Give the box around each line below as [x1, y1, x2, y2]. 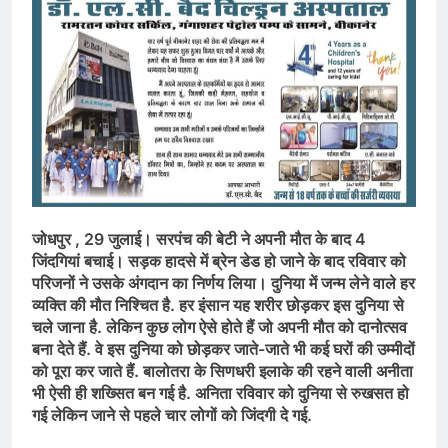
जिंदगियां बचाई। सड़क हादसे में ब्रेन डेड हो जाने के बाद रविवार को [32, 251, 406, 272]
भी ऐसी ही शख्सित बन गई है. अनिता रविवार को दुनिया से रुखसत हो [32, 383, 409, 404]
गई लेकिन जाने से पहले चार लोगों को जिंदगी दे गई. [32, 405, 312, 426]
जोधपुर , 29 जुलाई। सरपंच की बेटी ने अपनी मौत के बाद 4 [32, 229, 366, 250]
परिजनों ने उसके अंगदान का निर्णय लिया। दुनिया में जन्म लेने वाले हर [32, 273, 415, 294]
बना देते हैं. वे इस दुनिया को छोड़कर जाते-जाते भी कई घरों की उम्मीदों [32, 339, 415, 360]
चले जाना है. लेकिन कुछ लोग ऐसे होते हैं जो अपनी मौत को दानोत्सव [32, 317, 411, 338]
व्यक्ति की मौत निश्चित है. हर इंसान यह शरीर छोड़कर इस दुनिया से [32, 295, 404, 316]
